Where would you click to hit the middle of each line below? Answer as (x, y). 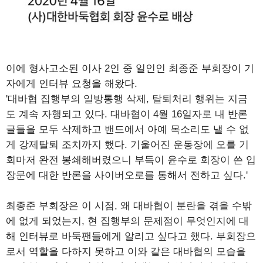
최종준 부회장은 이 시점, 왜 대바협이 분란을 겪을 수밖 (129, 206)
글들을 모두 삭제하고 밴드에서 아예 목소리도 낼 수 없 (127, 130)
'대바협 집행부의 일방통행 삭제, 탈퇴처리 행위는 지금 (127, 99)
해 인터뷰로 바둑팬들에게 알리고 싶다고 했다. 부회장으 (131, 237)
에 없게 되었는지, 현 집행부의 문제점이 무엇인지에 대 (127, 221)
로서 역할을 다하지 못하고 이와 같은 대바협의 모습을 (126, 252)
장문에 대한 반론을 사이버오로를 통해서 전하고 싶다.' (127, 176)
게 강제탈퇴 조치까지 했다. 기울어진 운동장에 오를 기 (127, 145)
